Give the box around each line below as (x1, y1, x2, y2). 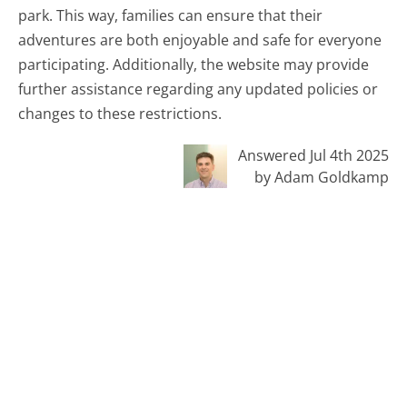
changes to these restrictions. (18, 104, 223, 124)
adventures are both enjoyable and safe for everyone (18, 30, 382, 51)
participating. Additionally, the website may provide (18, 55, 370, 75)
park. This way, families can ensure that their (18, 5, 323, 26)
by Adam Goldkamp (253, 166, 389, 187)
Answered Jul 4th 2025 (237, 144, 389, 165)
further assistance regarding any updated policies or (18, 79, 379, 100)
